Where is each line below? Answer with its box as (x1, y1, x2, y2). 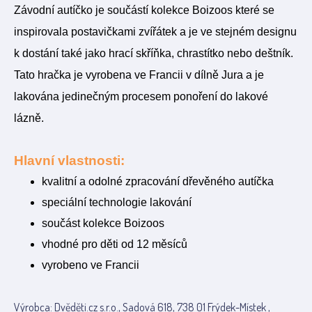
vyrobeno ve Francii (42, 259, 139, 271)
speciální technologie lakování (42, 196, 192, 208)
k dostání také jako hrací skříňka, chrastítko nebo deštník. (14, 47, 293, 59)
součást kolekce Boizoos (42, 217, 164, 229)
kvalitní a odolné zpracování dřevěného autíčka (42, 175, 274, 187)
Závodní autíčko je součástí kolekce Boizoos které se (14, 4, 274, 16)
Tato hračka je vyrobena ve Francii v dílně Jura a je (14, 69, 264, 81)
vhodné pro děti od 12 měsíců (42, 238, 187, 250)
